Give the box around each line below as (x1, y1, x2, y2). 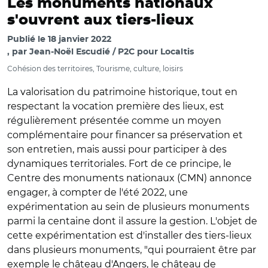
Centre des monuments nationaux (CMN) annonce (7, 172, 252, 184)
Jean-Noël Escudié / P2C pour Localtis (29, 48, 194, 56)
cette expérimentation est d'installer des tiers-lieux (7, 230, 252, 241)
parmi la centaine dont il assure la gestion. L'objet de (7, 215, 257, 227)
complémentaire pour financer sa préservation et (7, 129, 243, 141)
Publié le (7, 35, 48, 44)
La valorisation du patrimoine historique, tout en (7, 86, 237, 98)
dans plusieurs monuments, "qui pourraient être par (7, 244, 256, 255)
